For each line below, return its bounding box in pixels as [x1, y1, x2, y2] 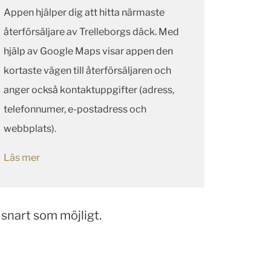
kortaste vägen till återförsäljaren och [4, 65, 171, 77]
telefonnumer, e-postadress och [4, 103, 146, 116]
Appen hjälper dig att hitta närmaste [4, 7, 165, 19]
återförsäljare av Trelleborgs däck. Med [4, 26, 179, 38]
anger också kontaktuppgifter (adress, [4, 84, 174, 96]
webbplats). [4, 123, 94, 135]
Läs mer [4, 152, 40, 164]
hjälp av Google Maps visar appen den [4, 45, 173, 57]
